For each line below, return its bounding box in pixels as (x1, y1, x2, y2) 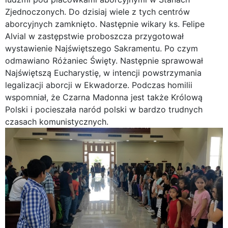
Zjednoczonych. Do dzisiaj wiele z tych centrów (5, 6, 190, 17)
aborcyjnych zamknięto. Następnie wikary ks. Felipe (5, 18, 205, 29)
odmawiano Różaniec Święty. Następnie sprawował (5, 55, 203, 66)
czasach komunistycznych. (5, 116, 108, 127)
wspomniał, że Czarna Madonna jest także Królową (5, 92, 203, 102)
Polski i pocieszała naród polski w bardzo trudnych (5, 104, 203, 115)
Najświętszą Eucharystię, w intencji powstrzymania (5, 67, 202, 78)
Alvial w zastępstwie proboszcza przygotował (5, 31, 184, 41)
